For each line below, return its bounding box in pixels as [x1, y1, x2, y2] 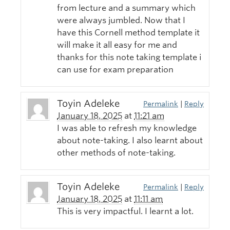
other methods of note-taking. [57, 148, 176, 158]
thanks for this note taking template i [57, 52, 201, 63]
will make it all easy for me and [57, 40, 177, 50]
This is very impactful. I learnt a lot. [57, 206, 194, 217]
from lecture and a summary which [57, 3, 196, 13]
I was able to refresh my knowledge [57, 123, 197, 133]
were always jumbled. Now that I [57, 15, 185, 26]
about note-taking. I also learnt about [57, 136, 203, 146]
